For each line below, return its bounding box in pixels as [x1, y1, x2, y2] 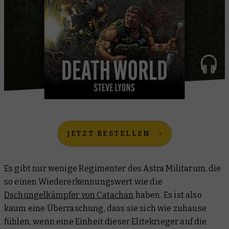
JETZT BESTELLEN [66, 129, 151, 139]
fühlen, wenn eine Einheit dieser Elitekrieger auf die [4, 217, 207, 227]
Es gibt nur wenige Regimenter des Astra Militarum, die [4, 164, 221, 174]
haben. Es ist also [133, 190, 202, 200]
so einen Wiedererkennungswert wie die [4, 177, 163, 187]
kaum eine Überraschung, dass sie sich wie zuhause [4, 203, 207, 214]
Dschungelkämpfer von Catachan [4, 190, 134, 200]
